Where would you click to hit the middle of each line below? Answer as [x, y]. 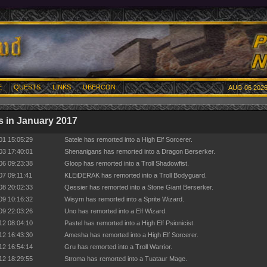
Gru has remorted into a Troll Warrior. [118, 247]
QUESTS [27, 87]
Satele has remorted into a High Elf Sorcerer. [128, 139]
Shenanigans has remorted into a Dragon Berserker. [140, 151]
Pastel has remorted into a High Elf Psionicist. [130, 223]
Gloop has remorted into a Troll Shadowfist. [127, 163]
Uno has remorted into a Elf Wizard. [116, 211]
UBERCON [99, 87]
